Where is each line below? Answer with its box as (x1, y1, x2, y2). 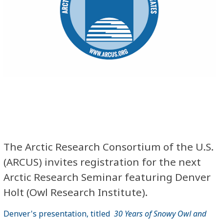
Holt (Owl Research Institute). (3, 185, 148, 199)
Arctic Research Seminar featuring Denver (3, 170, 211, 184)
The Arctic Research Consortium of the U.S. (3, 139, 214, 153)
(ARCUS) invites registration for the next (3, 154, 201, 169)
